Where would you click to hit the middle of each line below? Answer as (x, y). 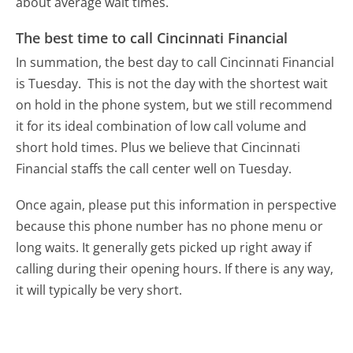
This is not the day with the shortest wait (208, 84)
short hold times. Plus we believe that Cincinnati (158, 148)
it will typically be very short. (99, 290)
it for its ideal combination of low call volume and (162, 126)
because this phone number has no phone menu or (170, 227)
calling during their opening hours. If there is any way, (175, 269)
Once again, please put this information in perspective (176, 205)
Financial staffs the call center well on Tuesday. (154, 169)
